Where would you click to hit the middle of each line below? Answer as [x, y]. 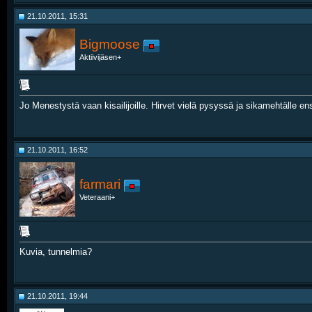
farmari [100, 184]
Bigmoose [110, 44]
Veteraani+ [97, 197]
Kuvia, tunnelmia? [56, 252]
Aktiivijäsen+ [100, 57]
